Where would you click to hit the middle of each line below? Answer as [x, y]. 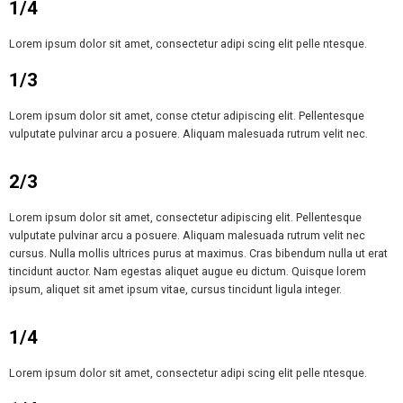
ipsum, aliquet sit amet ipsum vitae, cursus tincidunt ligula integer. [175, 289]
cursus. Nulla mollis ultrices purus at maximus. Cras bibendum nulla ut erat [198, 253]
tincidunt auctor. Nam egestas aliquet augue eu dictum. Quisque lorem [188, 271]
